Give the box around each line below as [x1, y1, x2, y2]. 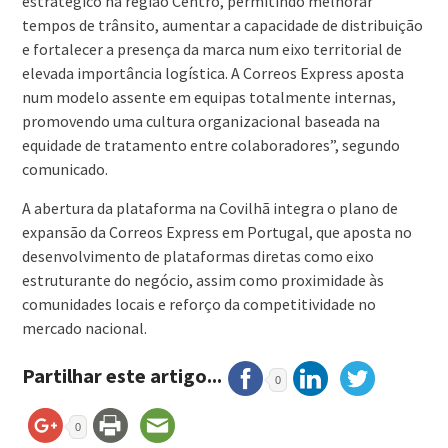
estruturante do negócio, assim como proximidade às [21, 270, 384, 291]
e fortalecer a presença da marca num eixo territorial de [21, 39, 402, 60]
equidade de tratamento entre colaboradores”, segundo [21, 135, 400, 156]
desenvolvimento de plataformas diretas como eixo [21, 246, 374, 267]
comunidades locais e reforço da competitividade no [21, 294, 376, 315]
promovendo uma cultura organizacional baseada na [21, 111, 380, 132]
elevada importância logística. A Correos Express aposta [21, 63, 404, 84]
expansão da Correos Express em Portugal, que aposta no [21, 222, 412, 243]
